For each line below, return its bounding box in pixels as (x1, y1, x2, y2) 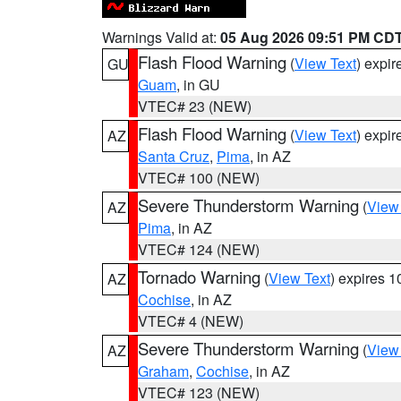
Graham (138, 361, 189, 381)
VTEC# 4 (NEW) (138, 311, 243, 331)
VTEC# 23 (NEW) (138, 96, 252, 116)
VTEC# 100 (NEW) (138, 167, 260, 188)
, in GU (176, 74, 220, 95)
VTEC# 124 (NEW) (138, 239, 260, 260)
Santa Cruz (138, 146, 209, 166)
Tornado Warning (138, 265, 260, 288)
